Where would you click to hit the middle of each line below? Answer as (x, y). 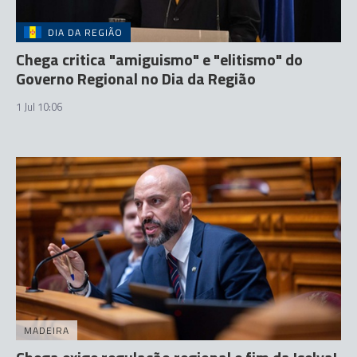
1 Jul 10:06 (39, 107)
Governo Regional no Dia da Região (136, 78)
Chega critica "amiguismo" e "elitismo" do (159, 59)
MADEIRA (47, 330)
